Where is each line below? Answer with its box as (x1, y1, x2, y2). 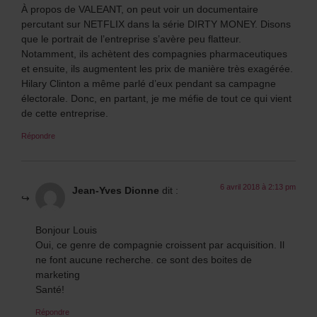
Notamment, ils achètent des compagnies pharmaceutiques (21, 47, 287, 61)
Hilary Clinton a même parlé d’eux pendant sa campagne (21, 76, 276, 91)
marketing (35, 267, 80, 282)
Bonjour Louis (35, 223, 97, 237)
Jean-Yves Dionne (72, 183, 159, 197)
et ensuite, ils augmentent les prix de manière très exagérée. (21, 62, 293, 76)
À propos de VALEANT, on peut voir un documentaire (21, 2, 258, 16)
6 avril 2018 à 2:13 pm (220, 181, 296, 192)
